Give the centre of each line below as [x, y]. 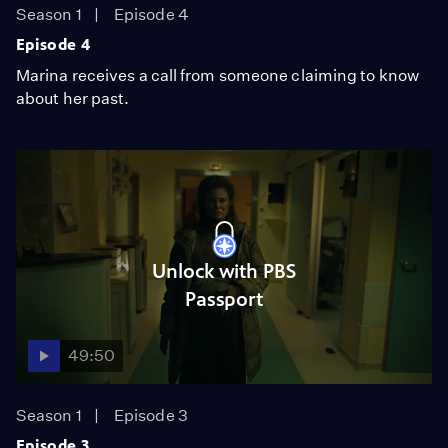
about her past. [73, 98]
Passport [224, 299]
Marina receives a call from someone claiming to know [217, 75]
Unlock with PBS [224, 271]
